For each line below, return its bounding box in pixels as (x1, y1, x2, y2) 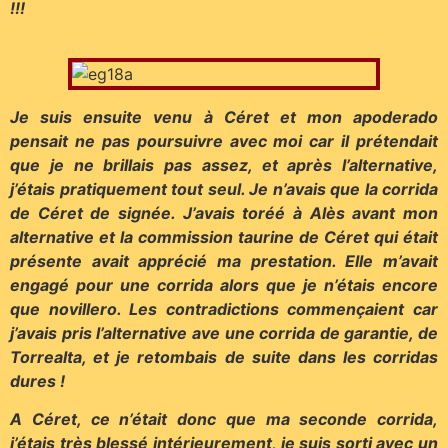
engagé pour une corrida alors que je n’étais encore (10, 274, 438, 295)
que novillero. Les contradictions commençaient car (10, 298, 438, 319)
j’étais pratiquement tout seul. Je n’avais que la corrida (10, 178, 438, 199)
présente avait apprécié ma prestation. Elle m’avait (10, 250, 438, 271)
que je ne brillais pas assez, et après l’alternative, (10, 154, 438, 175)
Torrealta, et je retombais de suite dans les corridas (10, 346, 438, 367)
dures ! (10, 370, 65, 391)
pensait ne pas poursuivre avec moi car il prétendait (10, 130, 438, 151)
